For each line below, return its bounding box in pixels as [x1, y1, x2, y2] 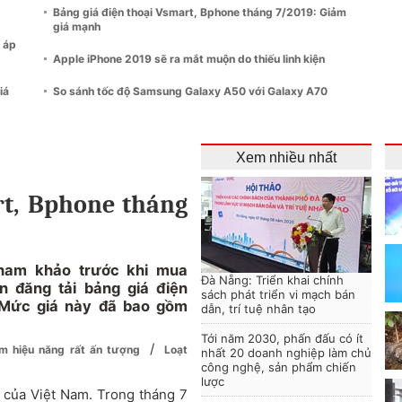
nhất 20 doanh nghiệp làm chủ [201, 345, 371, 360]
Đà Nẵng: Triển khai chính [201, 273, 344, 287]
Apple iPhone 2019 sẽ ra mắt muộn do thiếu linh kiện [53, 52, 325, 66]
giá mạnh [53, 20, 100, 33]
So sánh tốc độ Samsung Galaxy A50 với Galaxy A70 [53, 84, 328, 98]
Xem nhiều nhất [236, 150, 336, 165]
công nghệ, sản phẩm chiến [201, 360, 356, 374]
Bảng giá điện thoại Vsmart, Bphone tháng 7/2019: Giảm [53, 5, 346, 19]
